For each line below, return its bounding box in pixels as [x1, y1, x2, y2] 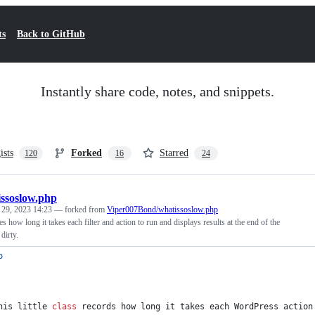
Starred [160, 148, 188, 158]
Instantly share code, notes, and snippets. [41, 84, 274, 99]
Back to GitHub [17, 29, 85, 39]
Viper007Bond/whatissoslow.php [107, 205, 218, 214]
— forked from [54, 205, 107, 214]
